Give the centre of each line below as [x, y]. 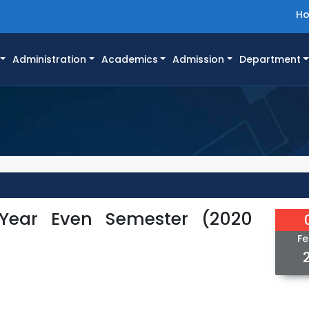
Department [270, 60]
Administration [50, 60]
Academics [129, 60]
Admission [199, 60]
